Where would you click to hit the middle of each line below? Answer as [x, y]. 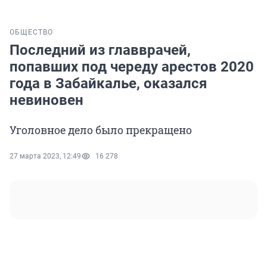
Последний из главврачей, [100, 50]
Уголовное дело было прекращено [101, 130]
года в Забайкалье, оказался [108, 84]
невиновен [46, 100]
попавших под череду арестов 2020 [132, 67]
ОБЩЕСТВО [31, 32]
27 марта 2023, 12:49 [45, 156]
